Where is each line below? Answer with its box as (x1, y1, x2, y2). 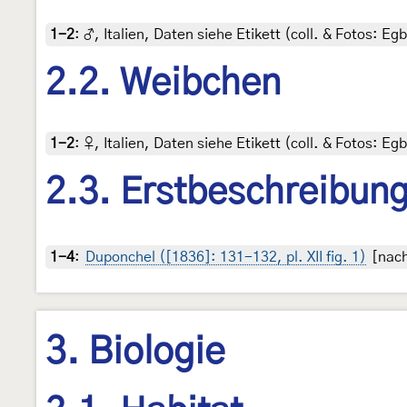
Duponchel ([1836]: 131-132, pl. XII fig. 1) (85, 249, 366, 264)
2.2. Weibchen (45, 65, 281, 102)
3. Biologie (45, 333, 225, 371)
